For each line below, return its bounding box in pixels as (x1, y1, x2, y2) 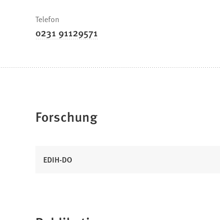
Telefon (35, 13, 59, 25)
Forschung (35, 107, 97, 126)
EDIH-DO (43, 154, 72, 165)
